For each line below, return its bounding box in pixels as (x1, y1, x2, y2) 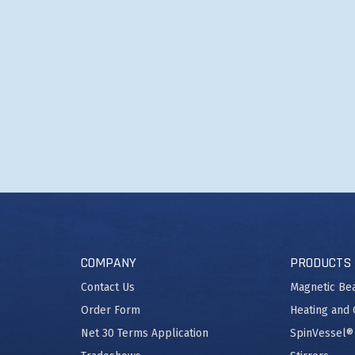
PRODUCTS (290, 254, 351, 273)
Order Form (81, 303, 140, 318)
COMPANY (81, 254, 136, 273)
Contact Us (81, 281, 135, 295)
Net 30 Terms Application (81, 326, 208, 341)
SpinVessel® (290, 326, 353, 341)
